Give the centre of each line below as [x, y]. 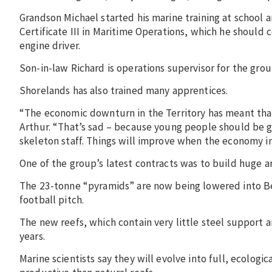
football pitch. [52, 200]
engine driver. [50, 46]
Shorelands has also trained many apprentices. [124, 91]
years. [32, 236]
